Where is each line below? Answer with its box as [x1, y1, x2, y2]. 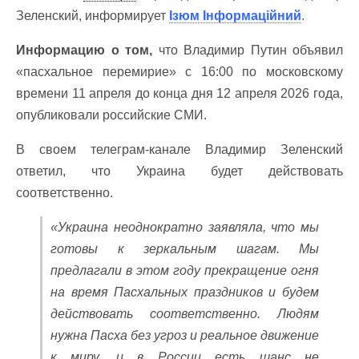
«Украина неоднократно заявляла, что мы [50, 220, 319, 234]
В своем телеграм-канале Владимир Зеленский [16, 143, 343, 156]
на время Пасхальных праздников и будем [50, 285, 319, 299]
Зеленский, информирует [16, 9, 169, 22]
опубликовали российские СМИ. [16, 108, 207, 122]
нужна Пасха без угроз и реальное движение [50, 329, 319, 342]
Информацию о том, [16, 43, 152, 57]
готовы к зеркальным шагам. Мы [50, 242, 319, 256]
